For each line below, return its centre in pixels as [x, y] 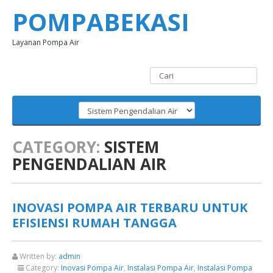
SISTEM [129, 147]
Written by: [38, 256]
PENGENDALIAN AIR [89, 164]
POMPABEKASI [101, 22]
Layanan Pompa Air [46, 42]
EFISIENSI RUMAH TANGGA [94, 223]
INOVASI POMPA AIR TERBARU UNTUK [130, 207]
